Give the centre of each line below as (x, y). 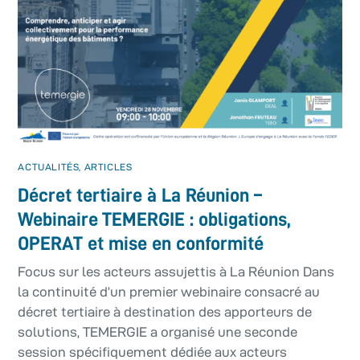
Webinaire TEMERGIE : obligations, (155, 219)
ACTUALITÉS (49, 167)
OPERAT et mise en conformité (141, 243)
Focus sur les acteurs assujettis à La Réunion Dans (176, 272)
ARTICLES (108, 167)
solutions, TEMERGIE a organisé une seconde (158, 332)
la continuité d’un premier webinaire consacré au (169, 292)
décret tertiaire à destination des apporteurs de (165, 312)
